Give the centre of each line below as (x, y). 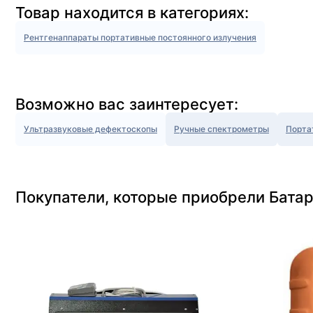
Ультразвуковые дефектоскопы (90, 129)
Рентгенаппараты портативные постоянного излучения (140, 37)
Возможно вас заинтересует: (127, 104)
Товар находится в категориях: (132, 13)
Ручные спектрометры (221, 129)
